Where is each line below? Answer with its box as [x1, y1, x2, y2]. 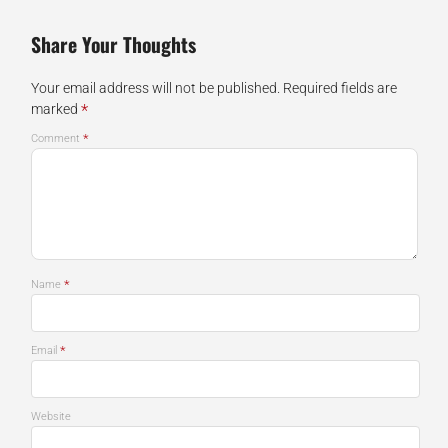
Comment [30, 131, 83, 145]
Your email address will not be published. [30, 79, 280, 96]
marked [30, 100, 81, 117]
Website [30, 409, 71, 423]
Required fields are [282, 79, 397, 96]
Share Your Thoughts [30, 29, 196, 59]
